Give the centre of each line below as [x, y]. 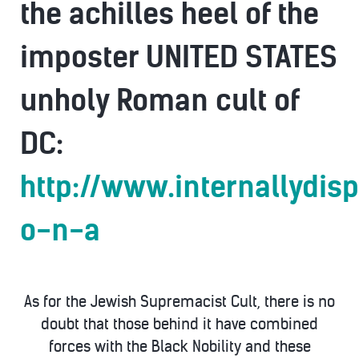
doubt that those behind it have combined [179, 324]
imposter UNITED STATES [179, 57]
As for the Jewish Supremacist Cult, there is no [179, 302]
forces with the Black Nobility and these [179, 347]
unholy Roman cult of [160, 101]
